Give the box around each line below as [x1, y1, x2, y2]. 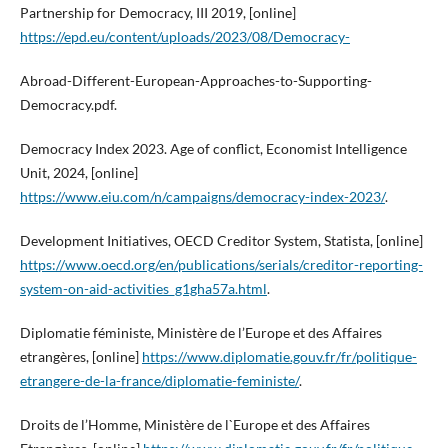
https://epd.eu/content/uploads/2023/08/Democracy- [19, 28, 350, 46]
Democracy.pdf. [19, 96, 117, 114]
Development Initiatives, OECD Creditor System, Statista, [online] [19, 232, 423, 250]
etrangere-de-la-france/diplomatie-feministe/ [19, 372, 299, 390]
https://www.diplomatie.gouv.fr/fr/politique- [141, 348, 417, 366]
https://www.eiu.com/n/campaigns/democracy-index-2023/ [19, 188, 385, 206]
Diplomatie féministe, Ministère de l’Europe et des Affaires [19, 324, 382, 342]
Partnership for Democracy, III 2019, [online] [19, 4, 296, 22]
